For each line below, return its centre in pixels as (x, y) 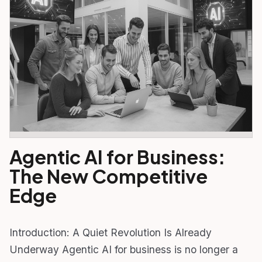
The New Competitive (108, 176)
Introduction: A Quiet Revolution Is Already (111, 232)
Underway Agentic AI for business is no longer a (124, 249)
